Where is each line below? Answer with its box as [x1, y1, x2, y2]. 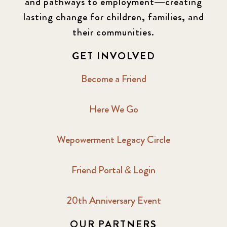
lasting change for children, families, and [23, 10, 204, 25]
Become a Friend [81, 71, 146, 87]
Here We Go [89, 102, 138, 117]
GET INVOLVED [71, 49, 156, 64]
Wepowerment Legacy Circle [57, 132, 170, 147]
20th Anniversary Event [66, 193, 161, 208]
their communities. [72, 25, 155, 40]
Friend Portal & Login [71, 163, 156, 178]
